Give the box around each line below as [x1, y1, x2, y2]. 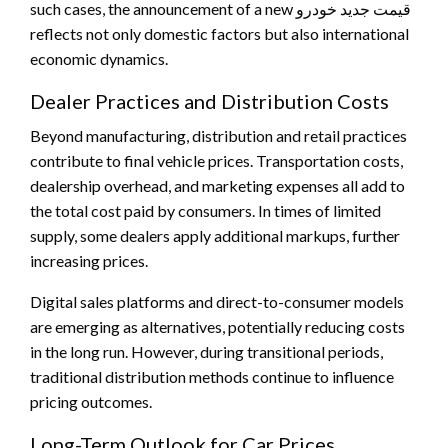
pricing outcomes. [30, 391, 152, 411]
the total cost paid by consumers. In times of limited [30, 200, 381, 220]
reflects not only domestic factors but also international [30, 23, 409, 43]
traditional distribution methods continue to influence [30, 366, 394, 386]
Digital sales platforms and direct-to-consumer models [30, 291, 404, 311]
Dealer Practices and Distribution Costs [30, 88, 389, 113]
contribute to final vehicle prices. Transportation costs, [30, 150, 403, 170]
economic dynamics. [30, 48, 168, 68]
